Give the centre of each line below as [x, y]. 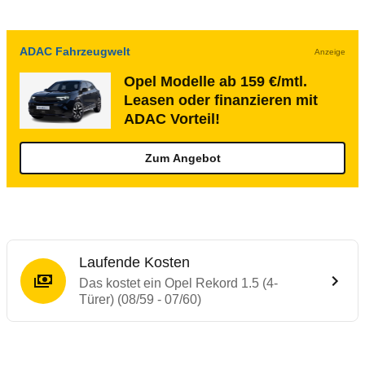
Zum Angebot [182, 158]
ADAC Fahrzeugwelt [75, 51]
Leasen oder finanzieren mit [221, 100]
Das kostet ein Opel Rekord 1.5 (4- [178, 283]
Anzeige [330, 51]
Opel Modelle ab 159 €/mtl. [215, 81]
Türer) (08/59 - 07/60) [140, 299]
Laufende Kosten [134, 262]
